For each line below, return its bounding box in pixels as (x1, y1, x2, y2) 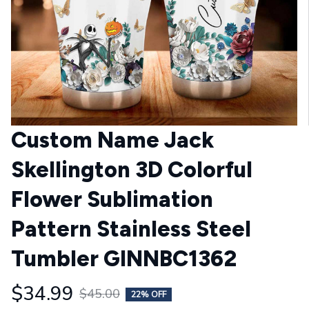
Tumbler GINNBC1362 (11, 246, 237, 272)
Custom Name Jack (11, 127, 214, 153)
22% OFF (131, 288, 166, 300)
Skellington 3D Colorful (11, 157, 252, 183)
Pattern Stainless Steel (11, 216, 251, 242)
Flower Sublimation (11, 186, 213, 212)
